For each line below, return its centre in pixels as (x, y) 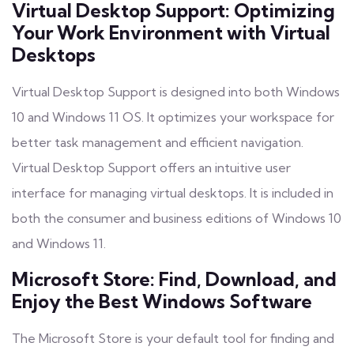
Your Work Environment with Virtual (171, 32)
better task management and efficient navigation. (158, 142)
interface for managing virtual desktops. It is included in (173, 192)
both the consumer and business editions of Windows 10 (177, 218)
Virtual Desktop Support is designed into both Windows (176, 91)
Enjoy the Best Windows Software (162, 301)
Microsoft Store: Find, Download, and (174, 279)
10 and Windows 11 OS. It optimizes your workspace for (173, 117)
